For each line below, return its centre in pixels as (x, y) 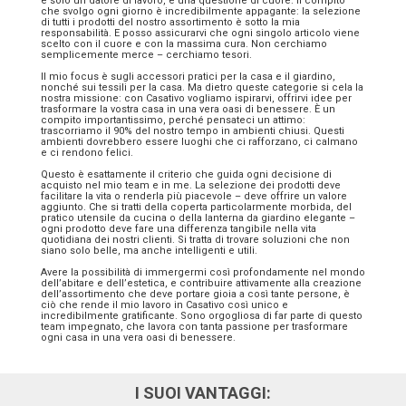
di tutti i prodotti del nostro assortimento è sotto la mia (170, 22)
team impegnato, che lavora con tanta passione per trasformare (194, 326)
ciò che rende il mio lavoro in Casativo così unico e (164, 304)
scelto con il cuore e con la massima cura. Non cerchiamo (184, 43)
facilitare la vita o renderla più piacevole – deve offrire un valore (194, 196)
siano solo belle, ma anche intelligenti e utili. (149, 250)
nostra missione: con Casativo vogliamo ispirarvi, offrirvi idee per (196, 98)
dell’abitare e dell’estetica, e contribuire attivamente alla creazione (201, 283)
